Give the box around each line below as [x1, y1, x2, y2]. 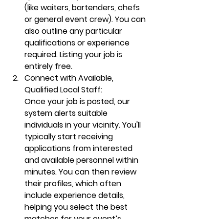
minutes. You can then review [24, 166, 138, 177]
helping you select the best [24, 201, 130, 213]
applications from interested [24, 143, 134, 154]
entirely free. [24, 61, 72, 72]
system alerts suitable [24, 108, 109, 119]
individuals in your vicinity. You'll [24, 119, 143, 131]
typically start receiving [24, 131, 115, 142]
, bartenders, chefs [68, 2, 142, 13]
